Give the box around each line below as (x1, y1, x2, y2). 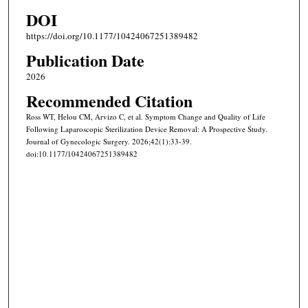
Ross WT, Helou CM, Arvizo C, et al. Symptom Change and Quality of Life (25, 111, 265, 122)
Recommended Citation (25, 89, 192, 113)
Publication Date (25, 48, 144, 73)
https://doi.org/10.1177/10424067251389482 (25, 30, 198, 43)
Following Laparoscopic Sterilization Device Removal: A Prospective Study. (25, 124, 267, 135)
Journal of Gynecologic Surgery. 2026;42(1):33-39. (25, 136, 192, 147)
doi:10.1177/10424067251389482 (25, 148, 137, 159)
